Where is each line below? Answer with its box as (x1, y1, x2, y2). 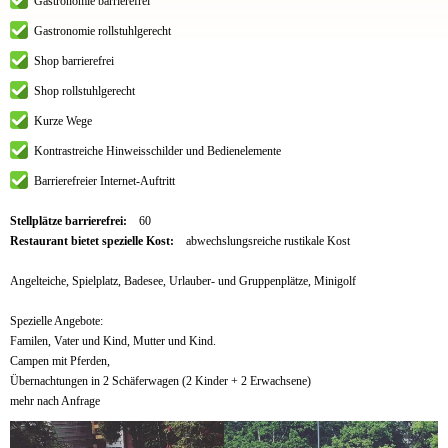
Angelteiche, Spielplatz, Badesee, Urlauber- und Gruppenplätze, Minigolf (10, 273, 356, 288)
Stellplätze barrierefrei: (10, 213, 130, 228)
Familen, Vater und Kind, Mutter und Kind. (10, 333, 216, 348)
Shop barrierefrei (34, 53, 114, 68)
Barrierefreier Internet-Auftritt (34, 173, 175, 188)
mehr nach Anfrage (10, 393, 100, 408)
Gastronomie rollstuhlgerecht (34, 23, 171, 38)
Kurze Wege (34, 113, 92, 128)
